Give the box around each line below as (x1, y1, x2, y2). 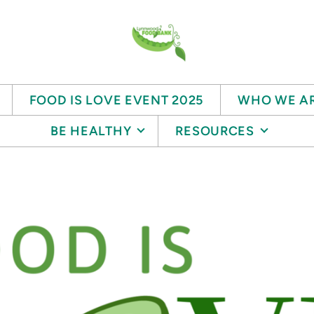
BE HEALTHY (50, 123, 132, 139)
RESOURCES (175, 123, 254, 139)
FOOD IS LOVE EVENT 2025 (29, 92, 204, 108)
